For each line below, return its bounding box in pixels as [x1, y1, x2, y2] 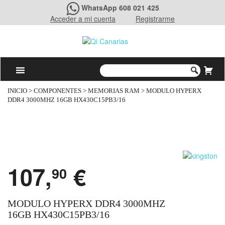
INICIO [8, 87, 27, 95]
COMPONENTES [34, 87, 81, 95]
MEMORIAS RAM [88, 87, 140, 95]
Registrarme [136, 14, 175, 24]
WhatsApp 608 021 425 [81, 3, 159, 13]
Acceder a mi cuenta [50, 14, 116, 24]
